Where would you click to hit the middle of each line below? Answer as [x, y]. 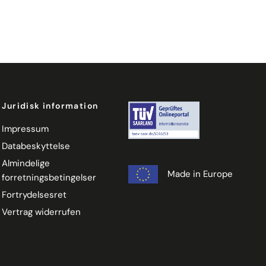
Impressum [26, 129]
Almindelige [26, 163]
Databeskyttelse [36, 146]
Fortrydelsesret [34, 194]
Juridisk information [50, 105]
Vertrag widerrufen [42, 212]
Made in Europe [200, 174]
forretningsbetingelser [49, 177]
